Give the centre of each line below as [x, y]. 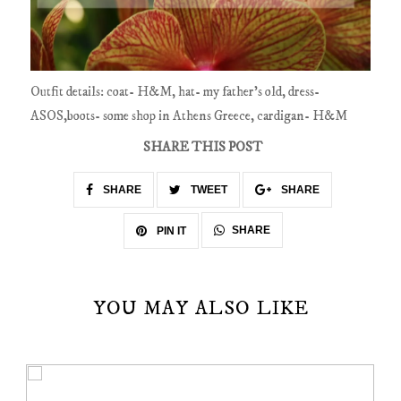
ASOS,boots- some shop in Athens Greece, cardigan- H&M [189, 115]
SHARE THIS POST [203, 148]
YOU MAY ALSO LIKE [200, 309]
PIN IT [170, 231]
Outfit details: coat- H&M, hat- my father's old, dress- [175, 91]
